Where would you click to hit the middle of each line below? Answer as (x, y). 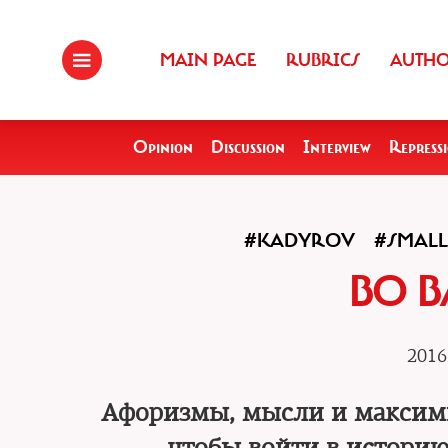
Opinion (163, 147)
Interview (337, 147)
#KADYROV (299, 240)
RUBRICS (323, 60)
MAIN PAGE (208, 60)
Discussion (248, 147)
